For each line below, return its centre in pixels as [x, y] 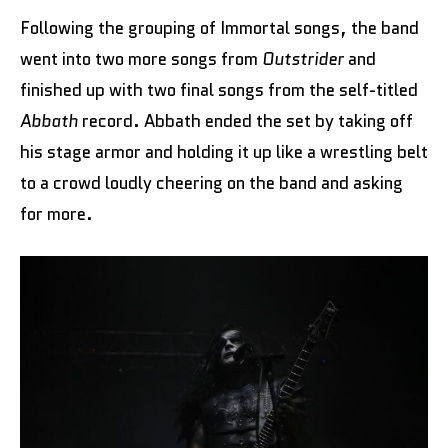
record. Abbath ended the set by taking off [245, 120]
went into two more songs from [141, 58]
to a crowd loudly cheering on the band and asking [211, 182]
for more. [56, 213]
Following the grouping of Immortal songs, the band [219, 27]
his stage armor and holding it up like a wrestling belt [224, 151]
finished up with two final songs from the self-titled [219, 89]
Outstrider [303, 58]
